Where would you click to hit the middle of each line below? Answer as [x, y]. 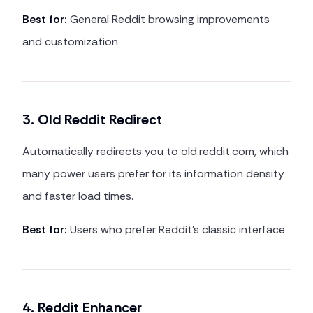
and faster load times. [78, 196]
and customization [70, 42]
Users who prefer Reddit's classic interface [176, 230]
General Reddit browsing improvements [168, 19]
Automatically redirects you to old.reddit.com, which [155, 151]
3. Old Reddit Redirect [92, 119]
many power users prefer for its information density [153, 174]
